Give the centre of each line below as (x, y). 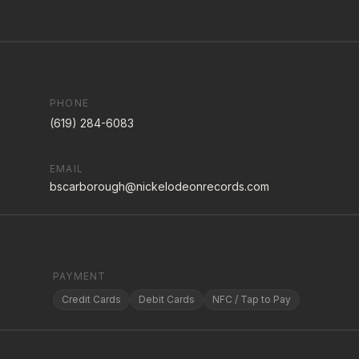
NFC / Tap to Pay (252, 299)
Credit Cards (91, 299)
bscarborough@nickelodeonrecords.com (159, 186)
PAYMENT (80, 276)
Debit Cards (167, 299)
